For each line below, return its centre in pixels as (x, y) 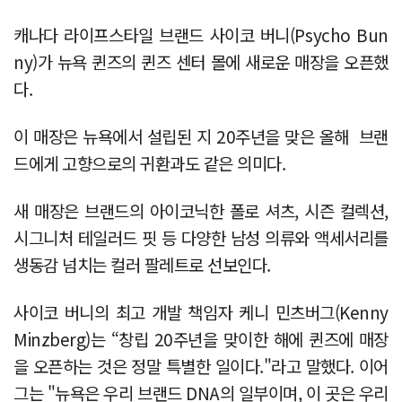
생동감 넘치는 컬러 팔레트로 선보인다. (143, 264)
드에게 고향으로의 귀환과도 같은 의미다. (150, 162)
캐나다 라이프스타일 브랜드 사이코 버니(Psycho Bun (201, 34)
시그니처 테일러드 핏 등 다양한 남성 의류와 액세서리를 (201, 237)
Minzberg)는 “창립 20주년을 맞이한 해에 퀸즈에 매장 (201, 338)
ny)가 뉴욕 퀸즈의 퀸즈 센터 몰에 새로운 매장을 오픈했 (201, 61)
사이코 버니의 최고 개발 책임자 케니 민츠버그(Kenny (201, 311)
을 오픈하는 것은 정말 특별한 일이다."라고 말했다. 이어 (201, 365)
